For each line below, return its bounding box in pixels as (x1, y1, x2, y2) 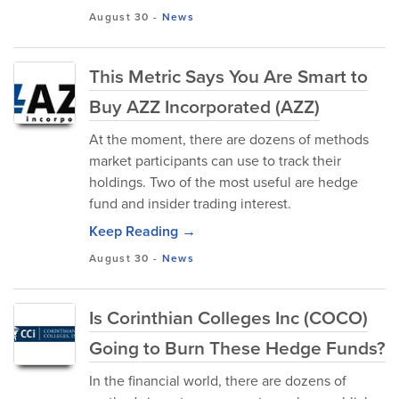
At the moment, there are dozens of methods (89, 129, 369, 150)
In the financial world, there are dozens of (89, 370, 346, 391)
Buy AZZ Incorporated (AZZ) (89, 93, 320, 120)
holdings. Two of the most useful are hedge (89, 172, 358, 192)
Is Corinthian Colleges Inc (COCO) (89, 304, 368, 331)
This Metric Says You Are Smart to (89, 62, 368, 90)
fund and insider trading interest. (89, 193, 291, 214)
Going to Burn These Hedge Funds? (89, 334, 386, 362)
